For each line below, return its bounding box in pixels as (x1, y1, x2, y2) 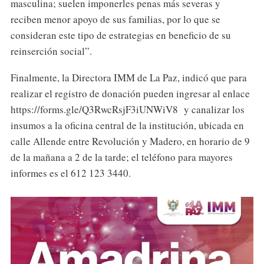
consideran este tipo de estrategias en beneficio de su (10, 28, 231, 42)
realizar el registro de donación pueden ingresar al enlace (10, 87, 250, 101)
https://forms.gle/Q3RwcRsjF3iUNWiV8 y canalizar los (10, 103, 245, 117)
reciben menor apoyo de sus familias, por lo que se (10, 12, 220, 27)
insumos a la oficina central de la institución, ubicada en (10, 118, 244, 133)
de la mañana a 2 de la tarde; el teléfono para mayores (10, 150, 233, 164)
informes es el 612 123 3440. (10, 166, 131, 180)
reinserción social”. (10, 44, 92, 58)
